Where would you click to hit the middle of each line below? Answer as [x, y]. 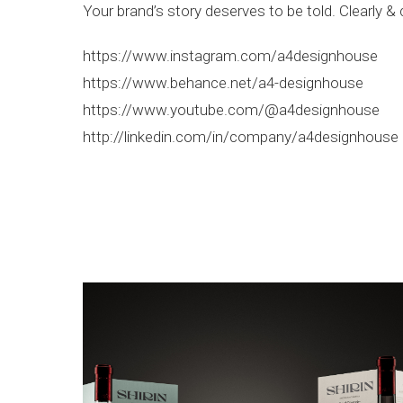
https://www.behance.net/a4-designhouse [223, 83]
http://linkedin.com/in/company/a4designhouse [241, 137]
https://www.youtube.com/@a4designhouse [231, 110]
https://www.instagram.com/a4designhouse [230, 56]
